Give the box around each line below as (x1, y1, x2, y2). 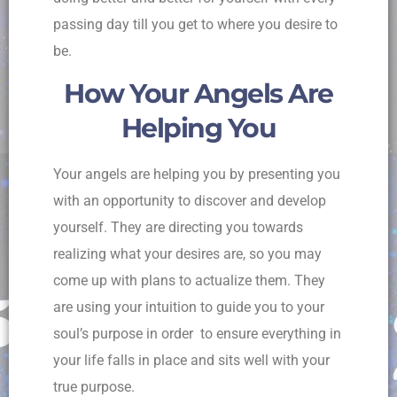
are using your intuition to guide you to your (53, 298, 324, 315)
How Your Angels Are (64, 77, 333, 111)
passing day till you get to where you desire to (53, 16, 338, 34)
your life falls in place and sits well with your (53, 351, 330, 369)
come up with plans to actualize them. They (53, 271, 325, 289)
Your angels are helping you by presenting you (53, 165, 340, 183)
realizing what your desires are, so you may (53, 245, 322, 262)
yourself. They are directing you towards (53, 218, 303, 236)
